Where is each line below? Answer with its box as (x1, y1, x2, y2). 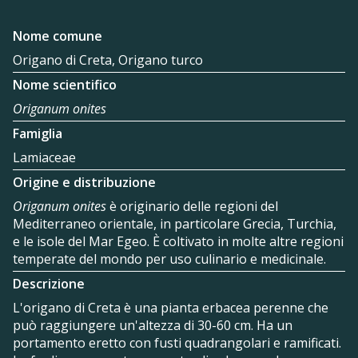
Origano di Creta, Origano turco (13, 51, 203, 70)
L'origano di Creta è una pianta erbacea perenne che (13, 299, 328, 317)
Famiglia (13, 125, 62, 143)
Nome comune (13, 27, 102, 46)
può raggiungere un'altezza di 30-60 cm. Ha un (13, 316, 292, 335)
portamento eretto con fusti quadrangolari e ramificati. (13, 334, 341, 352)
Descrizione (13, 275, 85, 293)
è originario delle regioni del (106, 197, 278, 216)
